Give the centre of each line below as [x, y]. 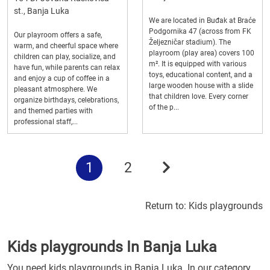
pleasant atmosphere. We [55, 89]
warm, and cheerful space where [66, 46]
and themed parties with [53, 111]
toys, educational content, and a [201, 75]
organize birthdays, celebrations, [66, 100]
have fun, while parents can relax [67, 67]
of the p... [164, 107]
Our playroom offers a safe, [58, 35]
